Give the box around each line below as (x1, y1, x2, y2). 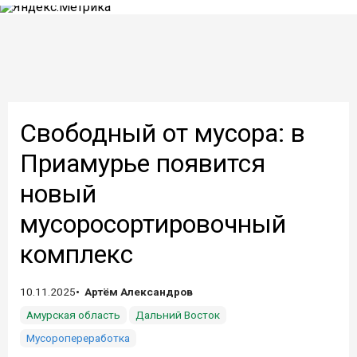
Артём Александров (84, 285, 193, 298)
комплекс (20, 239, 133, 269)
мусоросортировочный (20, 209, 286, 239)
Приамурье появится (20, 148, 265, 178)
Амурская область (26, 308, 120, 321)
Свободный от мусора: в (20, 118, 305, 148)
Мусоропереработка (26, 331, 130, 344)
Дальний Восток (135, 308, 220, 321)
